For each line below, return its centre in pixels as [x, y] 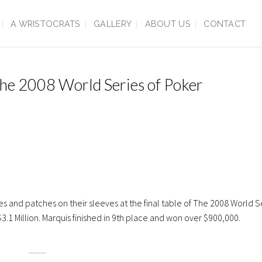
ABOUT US [168, 24]
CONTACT [225, 24]
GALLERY [113, 24]
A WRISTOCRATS [46, 24]
